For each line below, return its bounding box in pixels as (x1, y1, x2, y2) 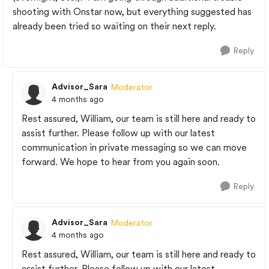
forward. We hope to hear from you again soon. (22, 156, 220, 168)
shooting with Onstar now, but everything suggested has (13, 6, 252, 17)
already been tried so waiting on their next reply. (13, 20, 216, 32)
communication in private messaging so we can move (22, 142, 247, 153)
